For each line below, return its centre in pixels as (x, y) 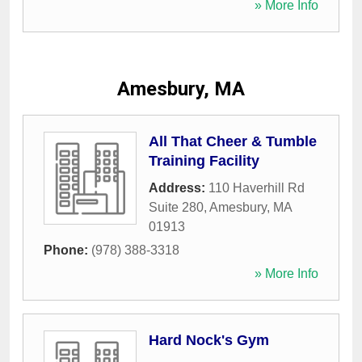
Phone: (67, 250)
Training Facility (204, 161)
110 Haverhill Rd (257, 188)
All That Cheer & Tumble (233, 141)
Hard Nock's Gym (209, 340)
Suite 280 (176, 207)
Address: (179, 188)
